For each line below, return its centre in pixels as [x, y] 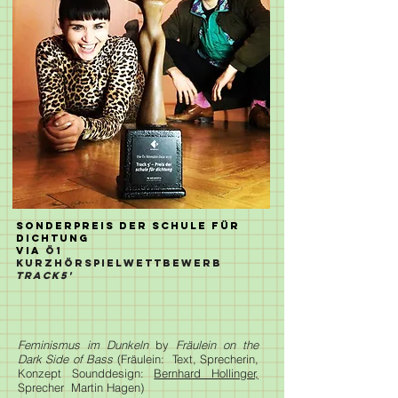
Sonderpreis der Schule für [128, 226]
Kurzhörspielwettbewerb [119, 263]
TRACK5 [42, 275]
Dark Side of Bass [66, 359]
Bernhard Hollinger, [207, 373]
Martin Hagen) [107, 387]
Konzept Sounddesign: [86, 373]
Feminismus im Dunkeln [87, 345]
